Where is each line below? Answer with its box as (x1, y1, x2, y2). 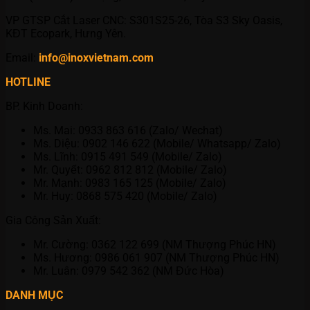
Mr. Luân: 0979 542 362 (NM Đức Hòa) (33, 264, 224, 277)
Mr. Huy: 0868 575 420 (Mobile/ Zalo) (33, 189, 217, 203)
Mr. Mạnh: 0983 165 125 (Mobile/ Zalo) (33, 176, 226, 190)
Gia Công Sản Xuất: (6, 213, 101, 227)
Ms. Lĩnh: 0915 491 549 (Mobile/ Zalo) (33, 149, 222, 163)
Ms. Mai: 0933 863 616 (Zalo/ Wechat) (33, 123, 223, 137)
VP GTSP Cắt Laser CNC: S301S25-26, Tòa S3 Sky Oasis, (6, 13, 282, 27)
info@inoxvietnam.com (39, 51, 154, 64)
